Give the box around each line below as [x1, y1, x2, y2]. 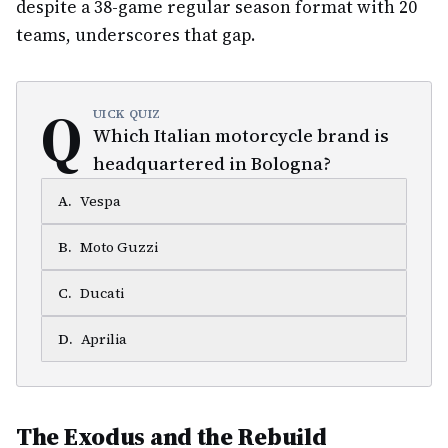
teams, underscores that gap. [16, 23, 255, 47]
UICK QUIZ [92, 106, 162, 122]
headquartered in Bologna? [92, 151, 331, 176]
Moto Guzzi [80, 237, 158, 257]
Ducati [80, 283, 124, 303]
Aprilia [81, 329, 127, 349]
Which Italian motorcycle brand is [92, 123, 389, 148]
